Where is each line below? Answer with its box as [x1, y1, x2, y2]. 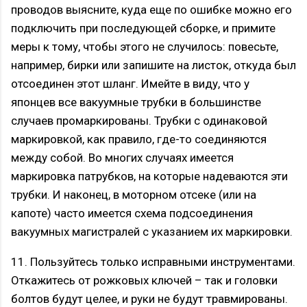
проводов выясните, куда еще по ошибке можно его [11, 3, 292, 17]
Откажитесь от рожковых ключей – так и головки [11, 273, 278, 288]
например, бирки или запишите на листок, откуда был [11, 58, 296, 73]
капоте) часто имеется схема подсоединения [11, 206, 253, 221]
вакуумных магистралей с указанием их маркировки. [11, 225, 293, 239]
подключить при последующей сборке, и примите [11, 21, 275, 36]
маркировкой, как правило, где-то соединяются [11, 132, 267, 147]
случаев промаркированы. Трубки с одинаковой [11, 114, 267, 128]
